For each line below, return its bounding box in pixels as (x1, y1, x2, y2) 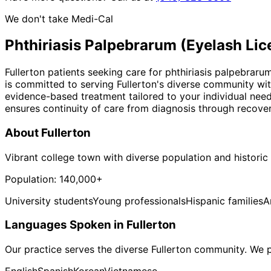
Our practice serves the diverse (5, 243, 151, 256)
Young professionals (93, 194, 186, 207)
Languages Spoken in (5, 218, 126, 232)
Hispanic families (186, 194, 263, 207)
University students (5, 194, 93, 207)
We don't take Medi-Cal (5, 12, 113, 25)
